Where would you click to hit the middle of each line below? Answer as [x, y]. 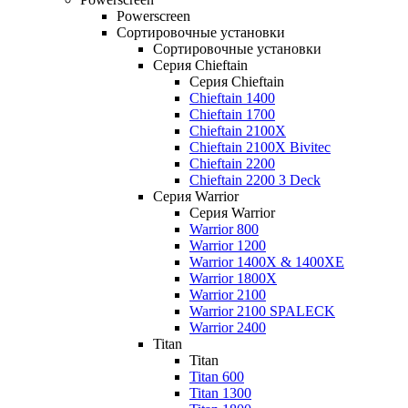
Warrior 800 [224, 229]
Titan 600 [217, 377]
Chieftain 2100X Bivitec [260, 147]
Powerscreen [153, 16]
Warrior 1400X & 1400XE [267, 262]
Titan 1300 [220, 393]
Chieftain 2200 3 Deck [255, 180]
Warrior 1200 [228, 245]
